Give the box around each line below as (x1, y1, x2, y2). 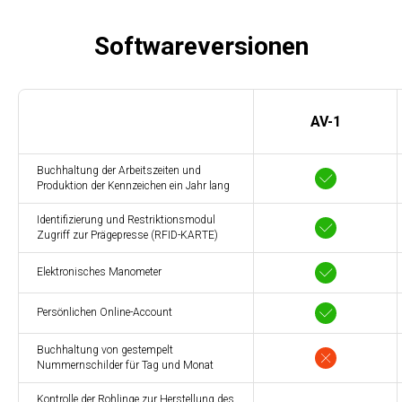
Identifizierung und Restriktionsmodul (37, 213, 215, 226)
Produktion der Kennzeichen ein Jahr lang (37, 179, 230, 192)
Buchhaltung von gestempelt (37, 343, 173, 356)
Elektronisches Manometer (37, 265, 162, 278)
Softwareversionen (93, 31, 309, 61)
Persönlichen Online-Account (37, 305, 172, 319)
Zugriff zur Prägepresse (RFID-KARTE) (37, 228, 218, 241)
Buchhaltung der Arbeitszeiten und (37, 163, 201, 177)
